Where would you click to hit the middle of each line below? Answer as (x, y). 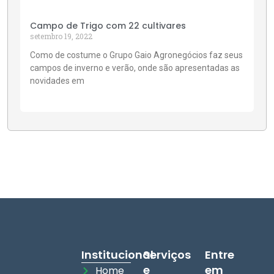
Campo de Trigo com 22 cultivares (108, 26)
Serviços (167, 255)
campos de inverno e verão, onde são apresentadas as (135, 68)
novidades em (57, 81)
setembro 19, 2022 (61, 36)
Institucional (117, 255)
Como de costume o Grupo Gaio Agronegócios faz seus (136, 55)
